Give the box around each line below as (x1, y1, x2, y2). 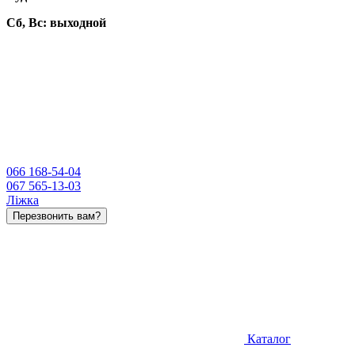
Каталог (244, 332, 291, 345)
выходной (50, 16, 106, 29)
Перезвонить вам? (13, 210, 101, 222)
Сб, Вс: (6, 16, 47, 29)
